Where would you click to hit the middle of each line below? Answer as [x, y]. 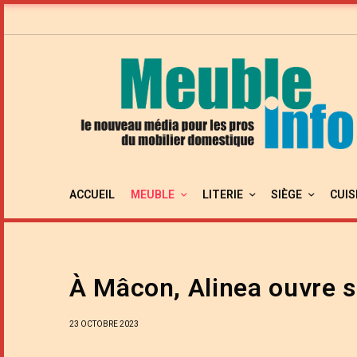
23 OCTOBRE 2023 [104, 324]
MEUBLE [153, 194]
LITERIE [223, 194]
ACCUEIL [92, 194]
